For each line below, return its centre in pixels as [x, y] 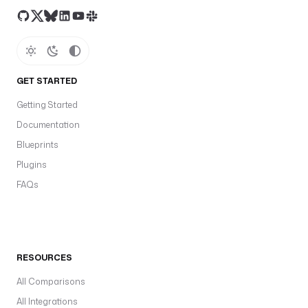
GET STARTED [47, 81]
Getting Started [47, 105]
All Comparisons [51, 282]
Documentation [48, 125]
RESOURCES [44, 257]
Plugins [32, 165]
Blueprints [37, 145]
